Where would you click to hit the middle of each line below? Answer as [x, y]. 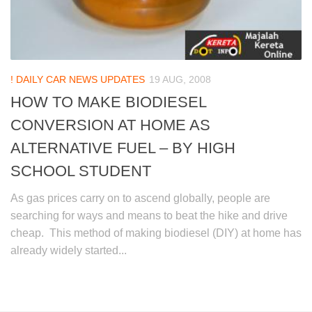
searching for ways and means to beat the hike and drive [149, 215]
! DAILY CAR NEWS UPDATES [78, 79]
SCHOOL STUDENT [81, 171]
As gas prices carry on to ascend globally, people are [140, 198]
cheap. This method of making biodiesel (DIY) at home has [156, 233]
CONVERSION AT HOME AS [110, 125]
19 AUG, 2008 [180, 79]
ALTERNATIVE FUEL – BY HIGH [123, 148]
